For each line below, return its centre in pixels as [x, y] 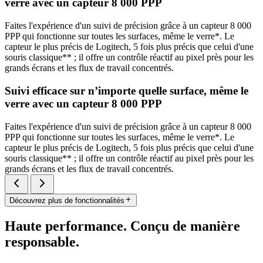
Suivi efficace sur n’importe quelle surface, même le [127, 90]
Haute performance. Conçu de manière [122, 226]
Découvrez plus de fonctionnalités [67, 200]
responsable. [42, 242]
